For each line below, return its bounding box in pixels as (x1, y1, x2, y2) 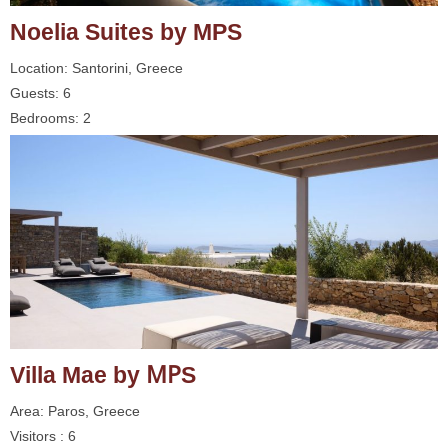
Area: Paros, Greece (10, 401, 140, 421)
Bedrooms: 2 (10, 108, 91, 128)
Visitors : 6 (10, 426, 76, 446)
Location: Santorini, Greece (10, 58, 183, 78)
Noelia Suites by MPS (10, 15, 242, 48)
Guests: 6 (10, 83, 71, 103)
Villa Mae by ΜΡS (10, 358, 196, 391)
